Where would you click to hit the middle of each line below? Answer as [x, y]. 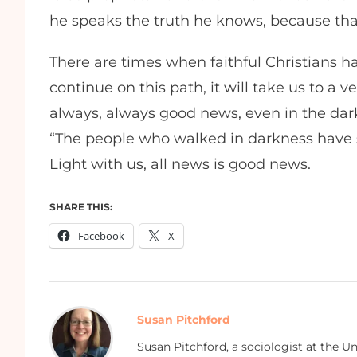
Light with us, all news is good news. [184, 164]
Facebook [101, 236]
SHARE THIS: [81, 207]
